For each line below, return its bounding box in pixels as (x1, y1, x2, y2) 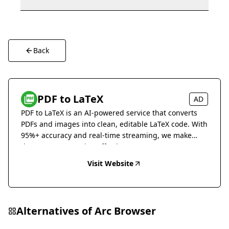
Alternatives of (16, 204, 95, 218)
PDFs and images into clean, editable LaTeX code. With (21, 119, 208, 129)
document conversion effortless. (21, 142, 131, 151)
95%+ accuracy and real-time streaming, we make (21, 130, 192, 140)
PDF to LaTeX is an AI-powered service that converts (21, 108, 197, 118)
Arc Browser (95, 204, 156, 218)
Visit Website (87, 158, 133, 168)
